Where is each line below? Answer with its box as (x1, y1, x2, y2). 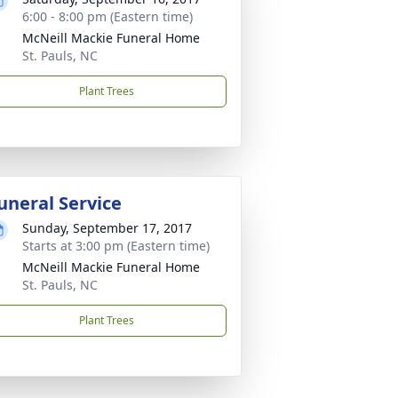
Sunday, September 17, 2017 (22, 219, 192, 236)
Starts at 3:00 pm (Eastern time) (22, 237, 210, 254)
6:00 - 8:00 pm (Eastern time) (22, 8, 193, 25)
